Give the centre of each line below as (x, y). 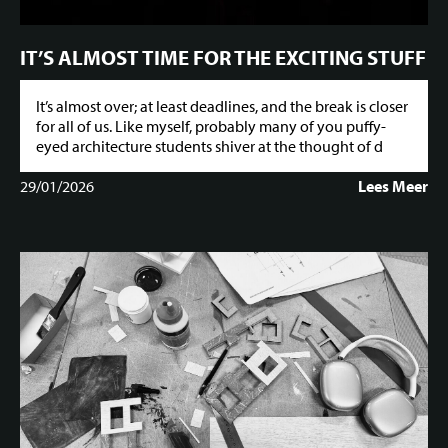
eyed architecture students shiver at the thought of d (209, 146)
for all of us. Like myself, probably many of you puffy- (211, 126)
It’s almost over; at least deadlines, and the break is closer (222, 106)
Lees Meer (393, 186)
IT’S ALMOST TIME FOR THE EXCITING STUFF (223, 56)
